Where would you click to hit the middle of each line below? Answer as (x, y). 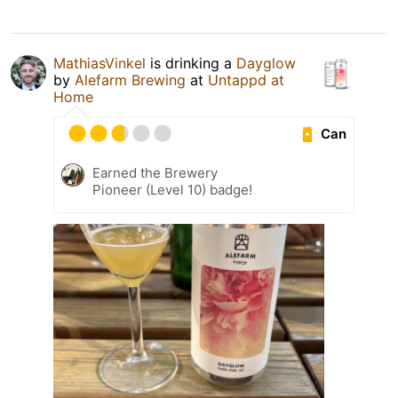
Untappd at (246, 80)
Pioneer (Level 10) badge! (172, 190)
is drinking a (191, 64)
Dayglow (266, 64)
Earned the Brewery (155, 173)
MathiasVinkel (99, 64)
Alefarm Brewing (130, 80)
